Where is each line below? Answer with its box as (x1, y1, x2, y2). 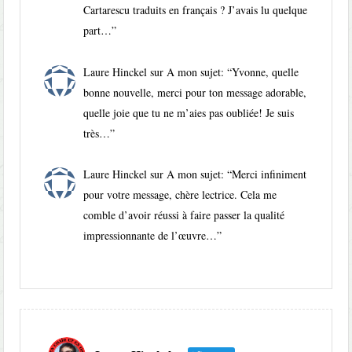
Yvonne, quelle (232, 64, 299, 79)
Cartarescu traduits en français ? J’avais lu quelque (83, 2, 308, 17)
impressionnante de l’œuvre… (83, 228, 218, 244)
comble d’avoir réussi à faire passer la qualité (83, 207, 285, 223)
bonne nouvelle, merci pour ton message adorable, (83, 84, 307, 100)
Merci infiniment (232, 167, 307, 182)
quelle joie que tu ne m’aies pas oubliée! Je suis (83, 104, 295, 120)
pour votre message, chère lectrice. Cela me (83, 187, 277, 203)
